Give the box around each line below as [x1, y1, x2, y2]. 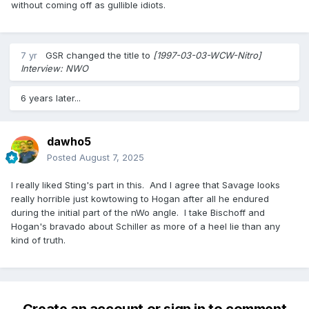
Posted [47, 152, 79, 163]
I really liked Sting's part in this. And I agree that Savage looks [11, 179, 280, 191]
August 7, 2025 [79, 152, 144, 163]
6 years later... [21, 92, 81, 104]
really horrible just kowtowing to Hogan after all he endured [11, 193, 269, 205]
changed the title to [63, 50, 153, 61]
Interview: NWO [21, 63, 88, 74]
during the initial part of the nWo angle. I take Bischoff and [11, 207, 265, 219]
